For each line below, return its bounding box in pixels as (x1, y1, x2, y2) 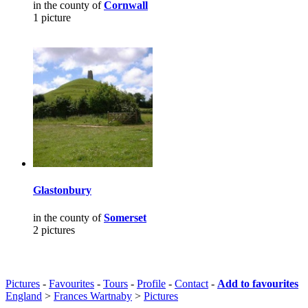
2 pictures (33, 223, 75, 236)
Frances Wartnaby (54, 289, 132, 302)
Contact (175, 277, 208, 289)
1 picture (33, 12, 71, 24)
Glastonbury (33, 184, 91, 197)
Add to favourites (217, 277, 298, 289)
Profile (137, 277, 166, 289)
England (5, 289, 42, 302)
